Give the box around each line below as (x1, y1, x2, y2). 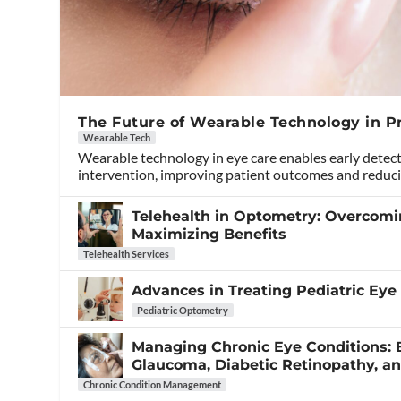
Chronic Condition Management (83, 379, 222, 391)
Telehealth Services (83, 248, 170, 260)
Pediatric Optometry (137, 304, 229, 317)
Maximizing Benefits (132, 226, 287, 243)
